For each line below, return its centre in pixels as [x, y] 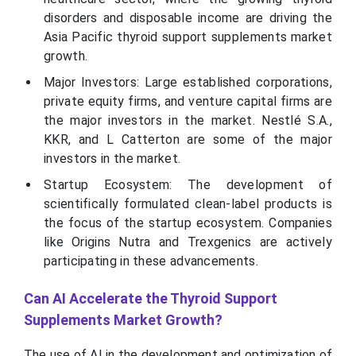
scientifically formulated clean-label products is [188, 204]
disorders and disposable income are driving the [188, 18]
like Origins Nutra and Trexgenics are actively [188, 242]
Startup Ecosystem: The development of [188, 185]
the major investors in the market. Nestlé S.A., [188, 121]
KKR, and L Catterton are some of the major [188, 140]
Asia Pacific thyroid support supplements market [188, 37]
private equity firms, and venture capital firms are [188, 102]
